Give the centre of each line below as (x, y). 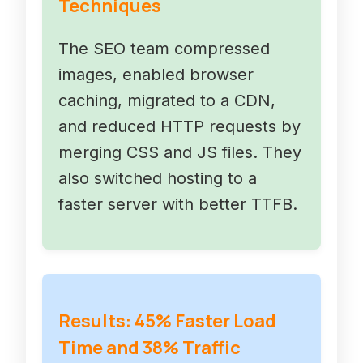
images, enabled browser (156, 75)
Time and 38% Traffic (149, 348)
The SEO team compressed (164, 49)
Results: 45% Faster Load (167, 321)
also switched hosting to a (158, 179)
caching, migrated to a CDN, (167, 101)
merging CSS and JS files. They (180, 153)
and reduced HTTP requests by (179, 127)
